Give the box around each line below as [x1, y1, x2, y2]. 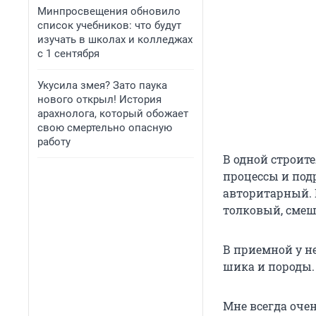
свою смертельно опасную [37, 121, 172, 134]
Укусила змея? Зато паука [37, 79, 167, 92]
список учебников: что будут [37, 19, 181, 32]
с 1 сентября [37, 47, 99, 60]
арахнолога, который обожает [37, 107, 188, 120]
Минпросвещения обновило [37, 5, 181, 18]
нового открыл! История [37, 93, 162, 106]
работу [37, 135, 71, 148]
